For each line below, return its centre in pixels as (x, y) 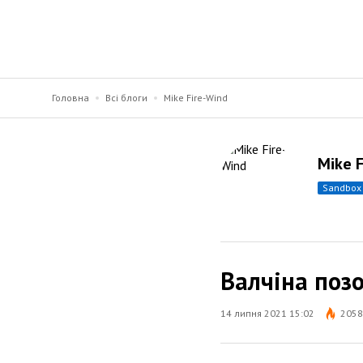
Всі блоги (126, 98)
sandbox (345, 188)
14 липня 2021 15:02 (267, 313)
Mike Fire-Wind (196, 98)
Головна (70, 98)
